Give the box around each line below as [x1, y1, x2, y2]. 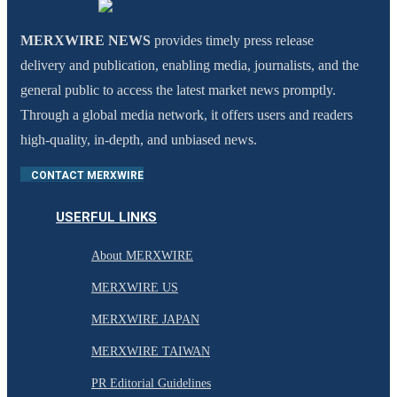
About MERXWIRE [91, 249, 193, 263]
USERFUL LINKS [56, 209, 157, 226]
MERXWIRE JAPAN [91, 313, 199, 327]
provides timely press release [151, 33, 314, 49]
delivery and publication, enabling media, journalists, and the [20, 58, 359, 74]
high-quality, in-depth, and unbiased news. [20, 132, 257, 148]
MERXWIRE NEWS [20, 33, 151, 49]
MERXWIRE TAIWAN [91, 345, 210, 359]
